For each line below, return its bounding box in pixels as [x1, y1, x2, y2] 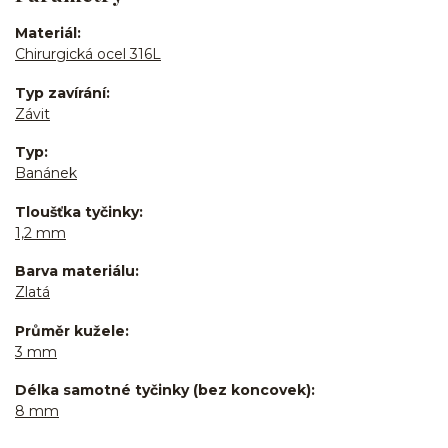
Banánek [15, 164, 77, 183]
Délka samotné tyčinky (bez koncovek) [15, 381, 311, 400]
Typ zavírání [15, 83, 106, 102]
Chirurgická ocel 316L [15, 45, 161, 64]
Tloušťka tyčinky [15, 202, 139, 221]
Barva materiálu [15, 262, 135, 281]
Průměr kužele [15, 321, 125, 340]
